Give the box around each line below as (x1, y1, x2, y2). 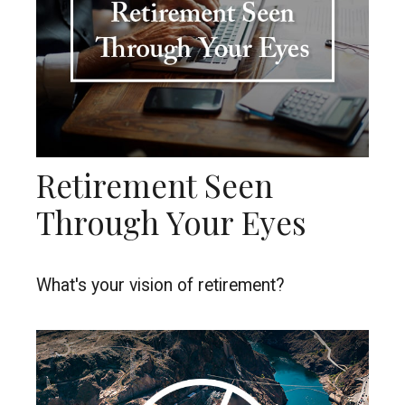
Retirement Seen (36, 164, 273, 207)
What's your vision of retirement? (36, 274, 285, 296)
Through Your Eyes (36, 201, 306, 244)
